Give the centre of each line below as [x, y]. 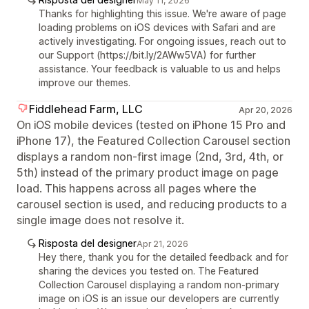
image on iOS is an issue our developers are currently [159, 298]
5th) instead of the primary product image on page [148, 172]
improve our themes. [84, 82]
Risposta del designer [88, 243]
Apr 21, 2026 [162, 243]
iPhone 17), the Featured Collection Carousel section [153, 140]
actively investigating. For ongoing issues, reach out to [162, 41]
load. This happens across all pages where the [137, 188]
